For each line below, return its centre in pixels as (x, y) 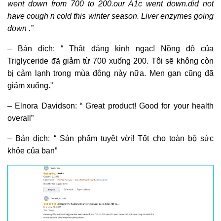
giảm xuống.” (30, 85)
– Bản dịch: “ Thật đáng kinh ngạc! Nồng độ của (110, 48)
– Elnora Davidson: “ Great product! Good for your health (110, 106)
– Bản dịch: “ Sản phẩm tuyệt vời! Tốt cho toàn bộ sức (110, 138)
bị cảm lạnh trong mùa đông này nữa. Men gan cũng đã (110, 73)
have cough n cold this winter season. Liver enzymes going (110, 16)
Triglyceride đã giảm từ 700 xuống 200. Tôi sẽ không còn (110, 61)
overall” (20, 118)
